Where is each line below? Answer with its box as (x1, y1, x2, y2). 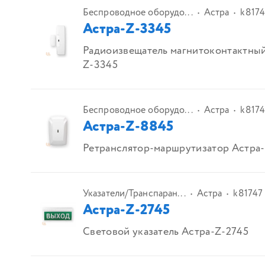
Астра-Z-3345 (83, 19, 171, 40)
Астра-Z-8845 (83, 117, 173, 138)
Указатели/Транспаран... (83, 187, 186, 201)
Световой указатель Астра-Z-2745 (83, 224, 248, 240)
